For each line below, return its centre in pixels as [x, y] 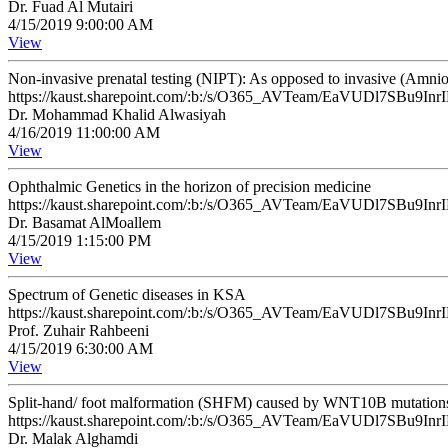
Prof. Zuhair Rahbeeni [78, 330]
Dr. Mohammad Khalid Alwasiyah [117, 114]
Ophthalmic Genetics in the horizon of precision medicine [189, 186]
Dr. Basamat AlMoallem [84, 222]
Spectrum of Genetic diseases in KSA [127, 294]
